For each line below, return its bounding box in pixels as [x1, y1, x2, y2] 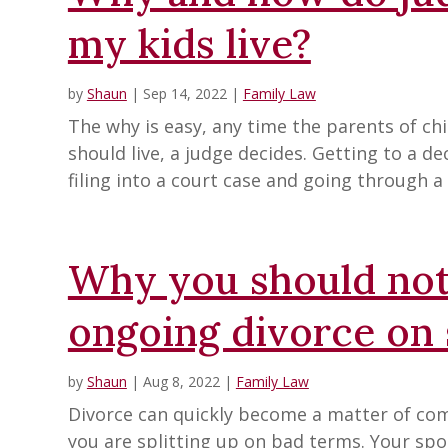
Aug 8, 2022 [142, 372, 220, 392]
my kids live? [67, 18, 311, 70]
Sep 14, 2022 [142, 84, 227, 104]
